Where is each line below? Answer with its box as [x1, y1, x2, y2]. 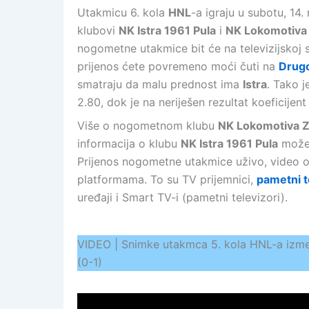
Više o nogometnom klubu [77, 119, 218, 132]
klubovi [77, 23, 119, 37]
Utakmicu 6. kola [77, 6, 168, 19]
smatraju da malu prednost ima [77, 77, 243, 91]
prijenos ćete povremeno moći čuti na [77, 59, 279, 73]
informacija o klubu [77, 137, 181, 150]
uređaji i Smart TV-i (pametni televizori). [77, 190, 288, 204]
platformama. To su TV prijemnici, [77, 172, 257, 186]
